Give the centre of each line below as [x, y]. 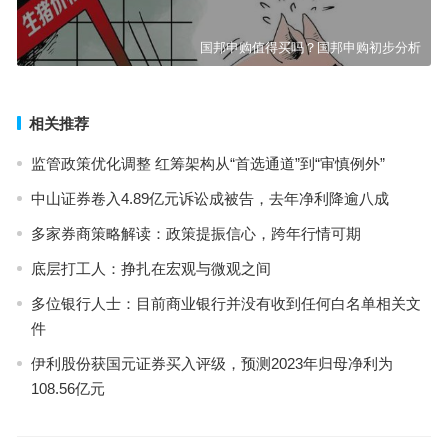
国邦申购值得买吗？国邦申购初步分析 [311, 47]
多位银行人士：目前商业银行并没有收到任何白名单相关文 [225, 303]
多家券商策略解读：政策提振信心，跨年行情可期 [195, 233]
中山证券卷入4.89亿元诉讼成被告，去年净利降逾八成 [209, 198]
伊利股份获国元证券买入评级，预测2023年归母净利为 [211, 363]
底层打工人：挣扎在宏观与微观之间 [150, 268]
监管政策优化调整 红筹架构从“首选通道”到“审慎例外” [207, 163]
